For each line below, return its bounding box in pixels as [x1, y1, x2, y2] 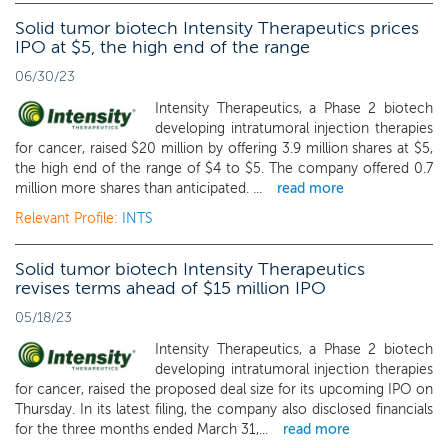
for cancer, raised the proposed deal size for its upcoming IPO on [15, 381, 433, 398]
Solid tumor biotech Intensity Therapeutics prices [15, 17, 419, 39]
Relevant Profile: [15, 210, 122, 227]
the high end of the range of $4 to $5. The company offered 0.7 [15, 160, 433, 177]
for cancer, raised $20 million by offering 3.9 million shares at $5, [15, 140, 433, 157]
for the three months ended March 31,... [15, 421, 268, 438]
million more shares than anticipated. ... [15, 180, 262, 197]
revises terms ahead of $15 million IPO [15, 277, 326, 299]
